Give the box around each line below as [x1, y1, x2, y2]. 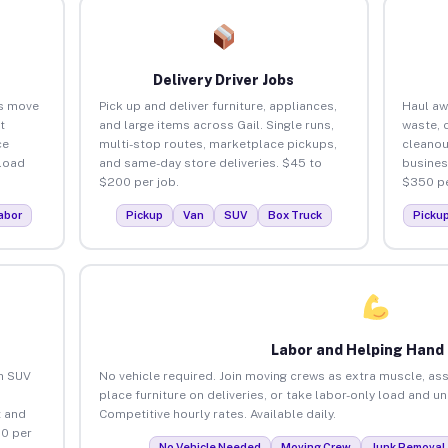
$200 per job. [98, 174, 179, 189]
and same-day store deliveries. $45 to [98, 155, 322, 170]
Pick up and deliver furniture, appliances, [98, 98, 337, 113]
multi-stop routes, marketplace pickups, [98, 136, 337, 151]
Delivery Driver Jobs [153, 71, 295, 88]
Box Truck [267, 208, 322, 221]
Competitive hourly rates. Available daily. [98, 406, 336, 421]
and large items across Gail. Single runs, [98, 117, 334, 132]
